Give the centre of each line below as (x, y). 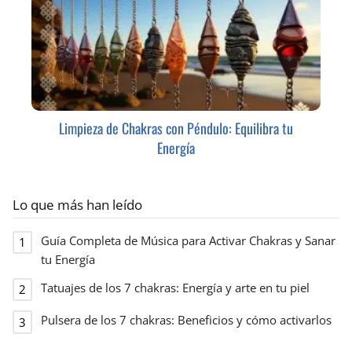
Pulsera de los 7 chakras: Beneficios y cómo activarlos (187, 320)
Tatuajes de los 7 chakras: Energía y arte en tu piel (176, 287)
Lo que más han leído (77, 204)
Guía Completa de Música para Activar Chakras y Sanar (189, 240)
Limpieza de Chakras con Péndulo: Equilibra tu (176, 128)
